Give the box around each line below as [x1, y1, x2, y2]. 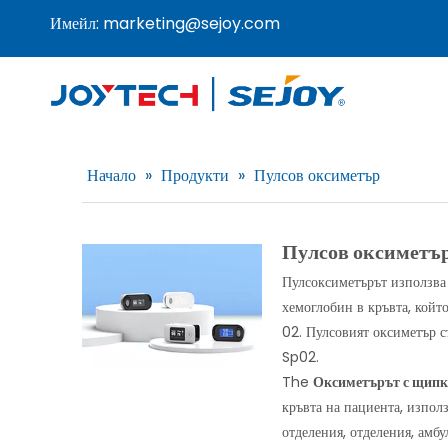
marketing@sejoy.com [103, 12, 280, 35]
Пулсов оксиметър [254, 164, 380, 187]
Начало [87, 164, 136, 187]
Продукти [161, 164, 229, 187]
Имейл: [50, 12, 103, 35]
